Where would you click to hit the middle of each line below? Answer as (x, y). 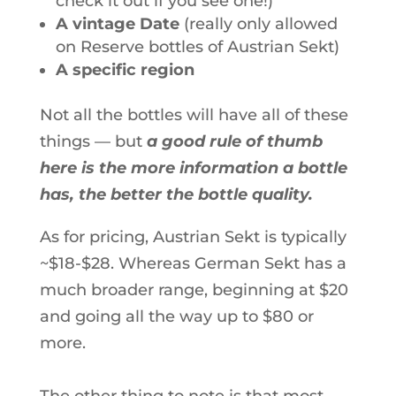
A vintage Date (117, 23)
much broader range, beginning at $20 (194, 289)
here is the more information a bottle (193, 168)
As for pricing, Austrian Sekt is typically (193, 236)
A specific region (125, 69)
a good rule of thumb (234, 141)
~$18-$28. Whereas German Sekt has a (193, 263)
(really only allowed (258, 23)
